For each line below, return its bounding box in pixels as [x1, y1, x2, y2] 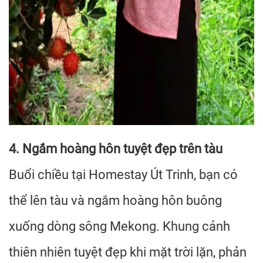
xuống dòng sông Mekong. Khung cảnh [9, 219, 230, 234]
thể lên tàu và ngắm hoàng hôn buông [9, 193, 222, 208]
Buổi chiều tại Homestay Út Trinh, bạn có [9, 167, 238, 182]
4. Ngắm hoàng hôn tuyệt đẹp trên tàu [9, 141, 222, 156]
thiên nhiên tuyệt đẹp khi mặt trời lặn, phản [9, 245, 247, 259]
